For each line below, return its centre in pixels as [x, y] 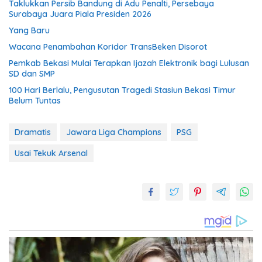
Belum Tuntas [35, 101]
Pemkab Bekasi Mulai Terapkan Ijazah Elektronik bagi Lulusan [129, 63]
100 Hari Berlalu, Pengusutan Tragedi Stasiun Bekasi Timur [122, 90]
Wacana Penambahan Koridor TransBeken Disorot [108, 47]
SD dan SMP [32, 74]
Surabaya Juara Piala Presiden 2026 [80, 14]
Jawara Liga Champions [114, 132]
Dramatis [33, 132]
